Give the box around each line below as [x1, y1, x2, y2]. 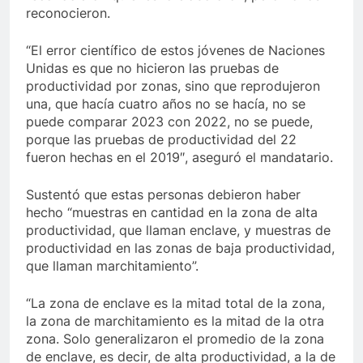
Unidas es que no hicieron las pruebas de [26, 59, 279, 76]
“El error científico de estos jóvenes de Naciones [26, 41, 325, 58]
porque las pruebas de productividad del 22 [26, 130, 297, 147]
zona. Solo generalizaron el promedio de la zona [26, 330, 324, 347]
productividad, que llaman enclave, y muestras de [26, 221, 331, 238]
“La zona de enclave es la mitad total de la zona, [26, 294, 325, 311]
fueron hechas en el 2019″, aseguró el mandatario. [26, 148, 333, 165]
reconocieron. [26, 4, 110, 21]
